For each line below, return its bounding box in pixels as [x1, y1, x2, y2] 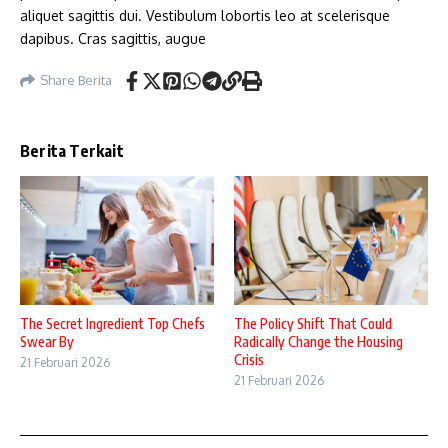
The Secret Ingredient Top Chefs [20, 315, 205, 333]
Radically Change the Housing [234, 333, 403, 351]
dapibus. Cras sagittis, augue [20, 29, 206, 47]
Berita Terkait [20, 140, 124, 161]
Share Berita [40, 72, 112, 89]
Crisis [234, 351, 264, 369]
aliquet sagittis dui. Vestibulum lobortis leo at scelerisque [20, 6, 390, 24]
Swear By [20, 333, 74, 351]
